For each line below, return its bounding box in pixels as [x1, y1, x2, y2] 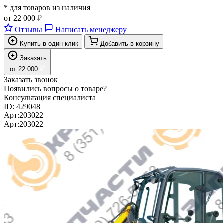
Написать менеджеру [55, 25, 127, 34]
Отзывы [15, 25, 42, 34]
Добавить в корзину [100, 39, 159, 47]
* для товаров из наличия [4, 3, 90, 12]
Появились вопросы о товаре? [4, 84, 107, 93]
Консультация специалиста [4, 93, 96, 102]
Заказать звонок [4, 75, 58, 84]
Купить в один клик [20, 39, 78, 47]
